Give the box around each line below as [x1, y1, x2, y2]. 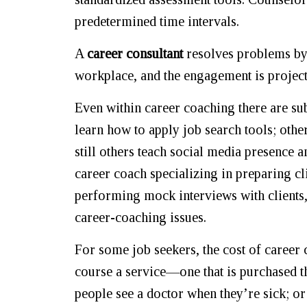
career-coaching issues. [75, 210, 206, 225]
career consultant [87, 46, 183, 61]
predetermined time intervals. [75, 14, 239, 29]
